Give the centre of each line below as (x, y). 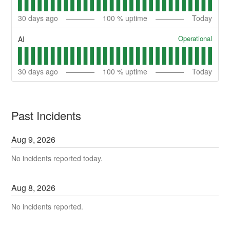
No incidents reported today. (57, 158)
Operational (195, 39)
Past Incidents (46, 115)
